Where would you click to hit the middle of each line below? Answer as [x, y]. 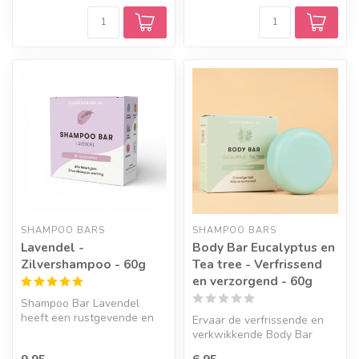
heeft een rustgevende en [87, 317]
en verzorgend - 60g [252, 280]
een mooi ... [49, 346]
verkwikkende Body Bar [252, 334]
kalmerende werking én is [87, 332]
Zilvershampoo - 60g [83, 264]
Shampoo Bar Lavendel [80, 303]
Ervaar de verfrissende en [258, 320]
